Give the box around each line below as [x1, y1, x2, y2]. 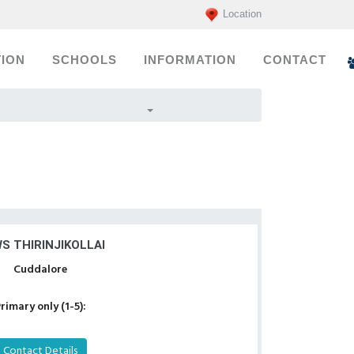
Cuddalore [13, 261, 67, 279]
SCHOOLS [52, 54, 117, 66]
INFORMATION [144, 54, 236, 66]
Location [223, 8, 262, 21]
